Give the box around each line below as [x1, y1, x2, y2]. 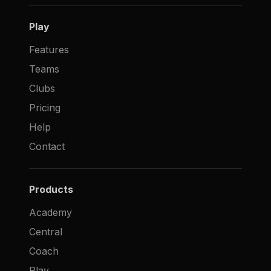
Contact [29, 140, 65, 152]
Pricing [29, 101, 60, 114]
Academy [29, 206, 72, 218]
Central [29, 225, 62, 238]
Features [29, 43, 69, 56]
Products [29, 183, 73, 195]
